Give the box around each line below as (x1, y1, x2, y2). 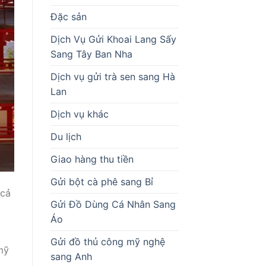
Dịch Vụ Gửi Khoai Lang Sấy (50, 33, 176, 45)
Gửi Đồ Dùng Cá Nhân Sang (50, 198, 176, 210)
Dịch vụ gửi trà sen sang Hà (50, 70, 175, 83)
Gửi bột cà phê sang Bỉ (50, 175, 153, 188)
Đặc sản (50, 10, 87, 23)
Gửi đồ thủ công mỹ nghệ (50, 235, 165, 248)
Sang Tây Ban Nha (50, 47, 132, 60)
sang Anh (50, 250, 92, 262)
